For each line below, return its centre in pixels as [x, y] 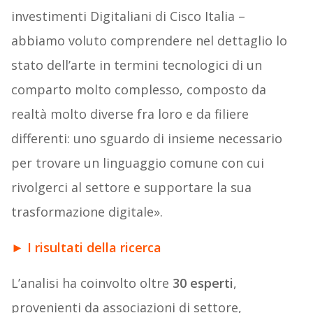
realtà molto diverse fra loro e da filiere [130, 114]
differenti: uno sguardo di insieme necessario [146, 139]
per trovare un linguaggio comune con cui [137, 163]
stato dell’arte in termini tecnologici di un [136, 65]
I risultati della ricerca [94, 248]
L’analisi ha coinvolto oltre [92, 283]
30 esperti [203, 283]
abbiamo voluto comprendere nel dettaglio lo [149, 41]
